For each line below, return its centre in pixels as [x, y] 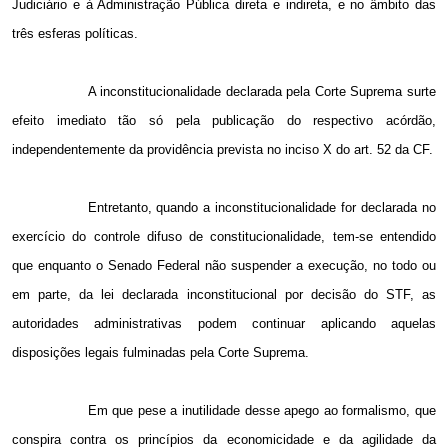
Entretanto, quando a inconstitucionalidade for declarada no [261, 208]
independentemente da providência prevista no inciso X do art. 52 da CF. [222, 150]
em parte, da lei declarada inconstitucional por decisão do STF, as [224, 295]
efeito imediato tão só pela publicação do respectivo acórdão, [224, 121]
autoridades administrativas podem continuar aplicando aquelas [224, 324]
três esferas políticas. [75, 34]
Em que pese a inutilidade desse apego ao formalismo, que [261, 411]
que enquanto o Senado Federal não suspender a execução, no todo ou [224, 266]
